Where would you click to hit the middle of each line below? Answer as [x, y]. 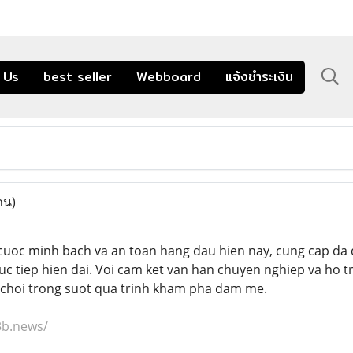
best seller [78, 76]
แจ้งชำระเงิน [259, 76]
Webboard [169, 76]
